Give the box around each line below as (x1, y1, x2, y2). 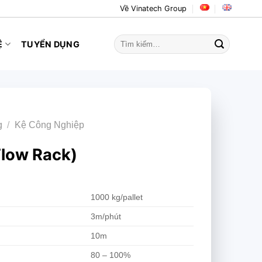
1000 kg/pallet (91, 192, 143, 202)
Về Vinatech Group (120, 4, 187, 13)
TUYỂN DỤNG (20, 39, 80, 49)
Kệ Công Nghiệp (15, 119, 85, 130)
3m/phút (91, 212, 122, 222)
